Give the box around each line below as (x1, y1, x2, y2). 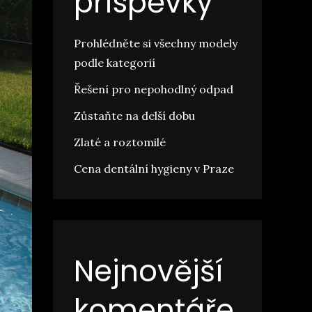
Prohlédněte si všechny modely (74, 36, 237, 50)
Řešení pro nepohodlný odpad (74, 82, 233, 96)
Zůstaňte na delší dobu (74, 109, 195, 123)
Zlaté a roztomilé (74, 135, 166, 149)
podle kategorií (74, 56, 155, 70)
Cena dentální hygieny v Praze (74, 162, 234, 175)
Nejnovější (74, 251, 223, 292)
